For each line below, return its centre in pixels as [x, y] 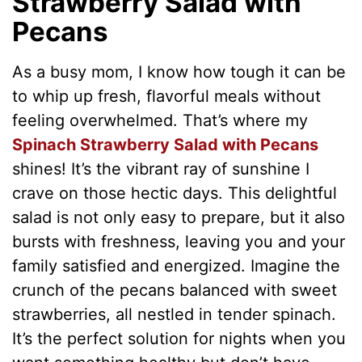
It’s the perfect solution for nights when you [179, 338]
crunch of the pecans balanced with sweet [175, 290]
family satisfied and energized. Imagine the [177, 265]
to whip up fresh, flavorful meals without [167, 96]
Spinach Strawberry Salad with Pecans [166, 144]
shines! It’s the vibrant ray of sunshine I [161, 168]
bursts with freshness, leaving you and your [179, 241]
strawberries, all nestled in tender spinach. [175, 314]
